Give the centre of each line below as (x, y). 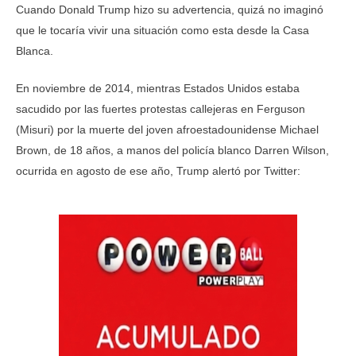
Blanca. (35, 51)
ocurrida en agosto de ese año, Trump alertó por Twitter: (158, 171)
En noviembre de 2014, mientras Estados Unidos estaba (158, 88)
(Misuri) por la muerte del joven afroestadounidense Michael (167, 130)
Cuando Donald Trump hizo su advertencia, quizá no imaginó (170, 10)
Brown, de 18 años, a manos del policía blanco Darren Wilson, (172, 150)
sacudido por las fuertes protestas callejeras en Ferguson (161, 109)
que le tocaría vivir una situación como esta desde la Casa (163, 30)
